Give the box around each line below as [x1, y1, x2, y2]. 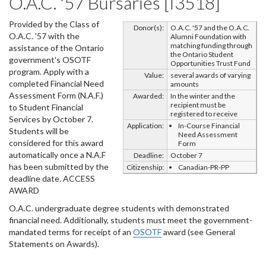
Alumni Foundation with [170, 32, 246, 41]
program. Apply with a [9, 66, 89, 77]
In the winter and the [170, 91, 235, 100]
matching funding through [170, 41, 252, 50]
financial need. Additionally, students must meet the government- [9, 215, 252, 225]
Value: [144, 71, 164, 80]
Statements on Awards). [9, 239, 99, 249]
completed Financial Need [9, 78, 104, 88]
